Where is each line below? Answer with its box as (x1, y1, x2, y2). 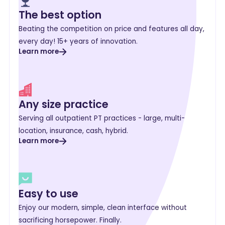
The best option (19, 7, 101, 22)
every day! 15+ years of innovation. (19, 36, 138, 46)
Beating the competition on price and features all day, (19, 24, 204, 34)
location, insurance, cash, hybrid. (19, 126, 128, 136)
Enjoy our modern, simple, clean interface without (19, 203, 187, 213)
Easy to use (19, 186, 78, 201)
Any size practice (19, 96, 108, 111)
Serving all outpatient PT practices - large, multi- (19, 113, 185, 123)
